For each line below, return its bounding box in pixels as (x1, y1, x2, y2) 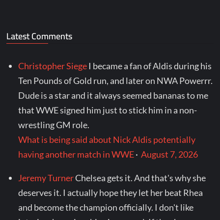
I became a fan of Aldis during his (88, 60, 212, 72)
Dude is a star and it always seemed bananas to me (18, 90, 209, 101)
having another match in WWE (18, 149, 135, 160)
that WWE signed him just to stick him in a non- (18, 105, 197, 116)
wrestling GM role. (18, 119, 90, 131)
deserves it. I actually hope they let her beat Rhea (18, 187, 203, 198)
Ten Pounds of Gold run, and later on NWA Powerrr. (18, 75, 213, 86)
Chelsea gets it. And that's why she (75, 172, 206, 184)
